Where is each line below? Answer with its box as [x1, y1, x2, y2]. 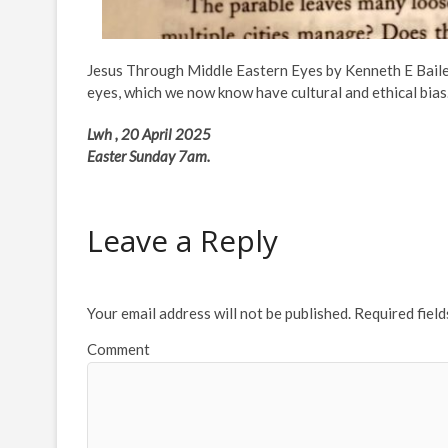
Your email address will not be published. [87, 304, 351, 323]
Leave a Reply [87, 220, 278, 262]
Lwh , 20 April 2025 [87, 125, 211, 144]
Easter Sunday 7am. [87, 147, 210, 166]
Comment [87, 340, 150, 359]
